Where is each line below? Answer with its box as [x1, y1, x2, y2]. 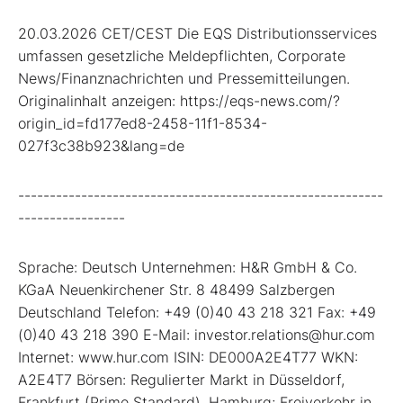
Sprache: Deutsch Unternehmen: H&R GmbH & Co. [18, 257, 357, 276]
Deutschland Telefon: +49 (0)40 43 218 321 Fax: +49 [18, 302, 376, 321]
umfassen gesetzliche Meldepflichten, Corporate [18, 46, 345, 65]
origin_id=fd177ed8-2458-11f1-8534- [18, 113, 267, 132]
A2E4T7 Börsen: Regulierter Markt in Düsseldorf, [18, 370, 345, 389]
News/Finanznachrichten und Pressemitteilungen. [18, 68, 350, 87]
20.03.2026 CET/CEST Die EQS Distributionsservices [18, 23, 377, 42]
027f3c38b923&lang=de [18, 136, 184, 155]
